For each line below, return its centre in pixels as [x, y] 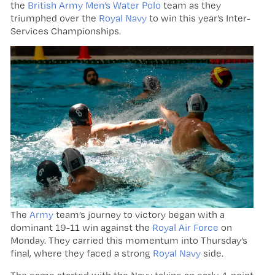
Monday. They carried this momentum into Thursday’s [129, 241]
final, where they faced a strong [82, 254]
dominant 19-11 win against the [81, 228]
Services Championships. [66, 31]
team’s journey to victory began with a [139, 215]
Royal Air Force [185, 228]
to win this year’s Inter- [199, 18]
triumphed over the [55, 18]
